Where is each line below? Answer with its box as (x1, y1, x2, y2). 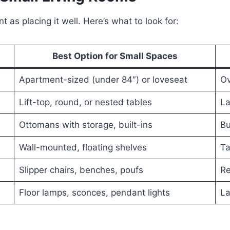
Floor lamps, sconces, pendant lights (18, 187, 170, 198)
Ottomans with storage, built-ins (18, 119, 152, 130)
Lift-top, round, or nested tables (18, 97, 152, 107)
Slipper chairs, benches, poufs (18, 164, 143, 175)
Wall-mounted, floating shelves (18, 142, 147, 152)
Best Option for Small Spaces (52, 50, 178, 61)
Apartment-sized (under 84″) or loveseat (18, 74, 187, 85)
